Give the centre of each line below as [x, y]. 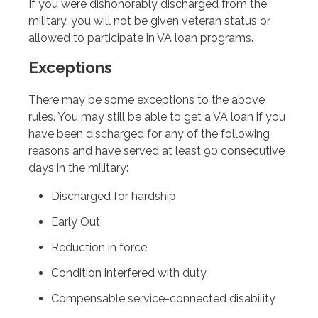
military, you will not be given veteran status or [149, 21]
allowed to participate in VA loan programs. [141, 38]
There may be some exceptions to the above [147, 99]
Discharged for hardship [114, 196]
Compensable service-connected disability [163, 298]
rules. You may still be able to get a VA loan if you [157, 116]
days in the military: [78, 168]
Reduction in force [99, 247]
